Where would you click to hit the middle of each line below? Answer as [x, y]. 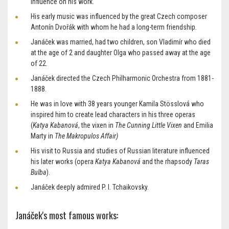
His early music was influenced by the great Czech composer [119, 17]
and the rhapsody [167, 162]
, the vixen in [97, 125]
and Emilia [198, 125]
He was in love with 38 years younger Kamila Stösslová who [117, 104]
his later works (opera [63, 162]
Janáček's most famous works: [68, 215]
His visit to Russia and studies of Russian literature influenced [120, 151]
